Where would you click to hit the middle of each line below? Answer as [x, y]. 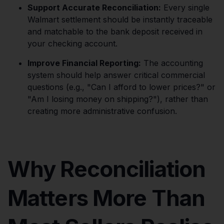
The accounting [172, 63]
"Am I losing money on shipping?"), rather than [118, 99]
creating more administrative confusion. [102, 111]
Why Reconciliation [107, 169]
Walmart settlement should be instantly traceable [120, 19]
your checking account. [72, 43]
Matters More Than [106, 198]
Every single [185, 7]
